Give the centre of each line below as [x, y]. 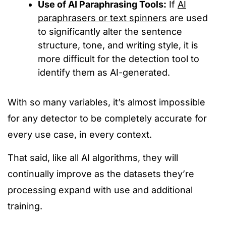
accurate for [179, 118]
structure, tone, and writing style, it [115, 45]
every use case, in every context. [80, 134]
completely [128, 118]
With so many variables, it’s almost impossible [106, 102]
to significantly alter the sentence [110, 32]
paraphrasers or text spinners [102, 18]
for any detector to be [56, 118]
